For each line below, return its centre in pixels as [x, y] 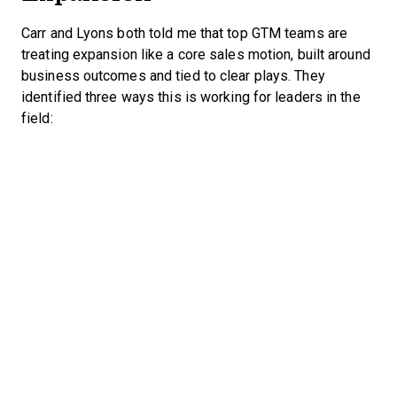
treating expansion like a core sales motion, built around [196, 55]
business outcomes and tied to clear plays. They [173, 76]
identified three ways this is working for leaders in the [191, 97]
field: [37, 119]
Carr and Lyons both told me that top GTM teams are [184, 34]
